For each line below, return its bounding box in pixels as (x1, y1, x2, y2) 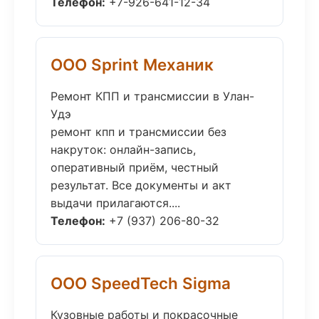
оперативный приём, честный (51, 160, 219, 174)
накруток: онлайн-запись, (51, 142, 196, 157)
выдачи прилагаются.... (51, 196, 180, 210)
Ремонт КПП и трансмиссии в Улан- (51, 89, 254, 103)
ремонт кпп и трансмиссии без (51, 125, 226, 139)
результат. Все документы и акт (51, 178, 231, 192)
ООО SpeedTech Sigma (51, 273, 231, 293)
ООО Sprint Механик (51, 55, 214, 74)
